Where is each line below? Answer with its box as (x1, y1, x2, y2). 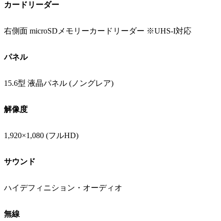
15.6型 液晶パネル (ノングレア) (4, 79, 113, 87)
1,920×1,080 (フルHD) (4, 131, 78, 140)
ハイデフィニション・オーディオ (4, 184, 122, 192)
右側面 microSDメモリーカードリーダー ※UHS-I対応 (4, 27, 191, 35)
